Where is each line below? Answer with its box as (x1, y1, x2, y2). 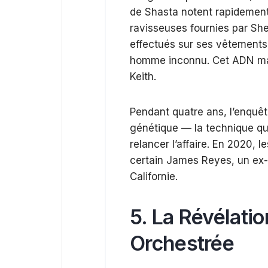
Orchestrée (130, 231, 234, 255)
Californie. (130, 170, 178, 182)
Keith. (130, 71, 156, 83)
